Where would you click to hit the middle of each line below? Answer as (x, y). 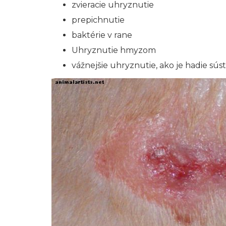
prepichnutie (98, 20)
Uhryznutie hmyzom (114, 50)
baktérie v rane (102, 35)
